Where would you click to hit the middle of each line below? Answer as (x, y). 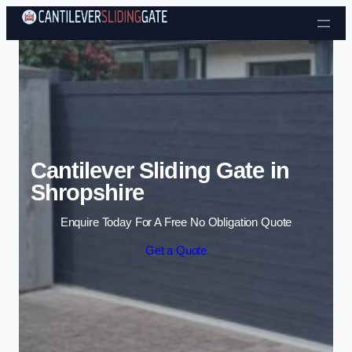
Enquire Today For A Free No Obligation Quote (176, 223)
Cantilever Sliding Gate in (159, 170)
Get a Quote (176, 250)
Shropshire (87, 192)
